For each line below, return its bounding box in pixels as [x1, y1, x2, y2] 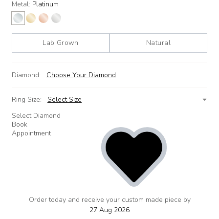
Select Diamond [12, 110, 61, 120]
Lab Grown [43, 38, 79, 47]
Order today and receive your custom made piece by [28, 195, 191, 204]
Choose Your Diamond [46, 70, 116, 80]
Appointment [12, 128, 51, 138]
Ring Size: [12, 94, 44, 104]
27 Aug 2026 [89, 205, 130, 215]
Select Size [47, 94, 82, 104]
